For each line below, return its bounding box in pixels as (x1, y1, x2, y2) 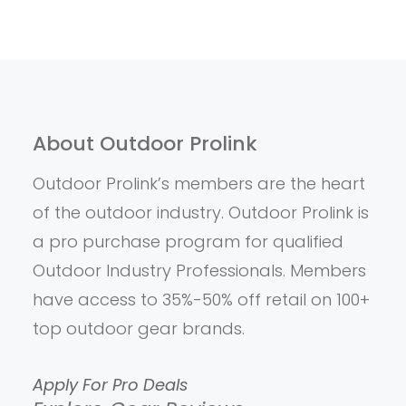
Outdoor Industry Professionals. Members (32, 258, 366, 282)
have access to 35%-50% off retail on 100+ (32, 287, 370, 311)
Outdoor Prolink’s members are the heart (32, 171, 365, 195)
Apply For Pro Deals (32, 372, 188, 396)
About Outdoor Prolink (32, 129, 257, 158)
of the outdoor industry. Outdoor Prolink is (32, 200, 369, 224)
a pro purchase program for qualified (32, 229, 343, 253)
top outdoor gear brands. (32, 316, 245, 340)
